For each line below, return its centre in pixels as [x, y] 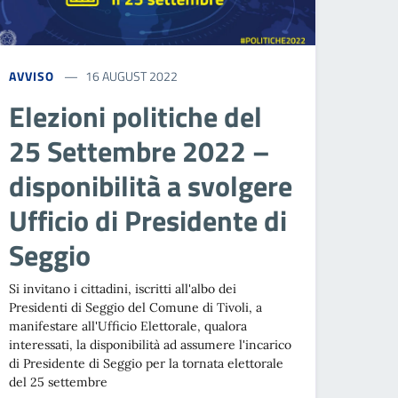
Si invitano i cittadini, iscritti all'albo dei [123, 289]
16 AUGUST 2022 [131, 76]
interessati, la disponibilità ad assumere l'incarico [151, 345]
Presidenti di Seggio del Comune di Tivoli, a [136, 308]
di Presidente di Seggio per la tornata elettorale [147, 364]
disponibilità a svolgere [151, 186]
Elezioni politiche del [136, 117]
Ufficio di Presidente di [148, 221]
